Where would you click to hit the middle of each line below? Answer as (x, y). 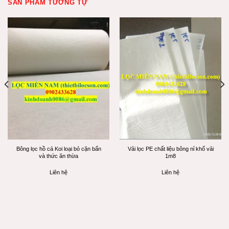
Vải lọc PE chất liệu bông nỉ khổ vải (170, 148)
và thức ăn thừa (59, 156)
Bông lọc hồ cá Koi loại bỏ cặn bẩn (59, 148)
